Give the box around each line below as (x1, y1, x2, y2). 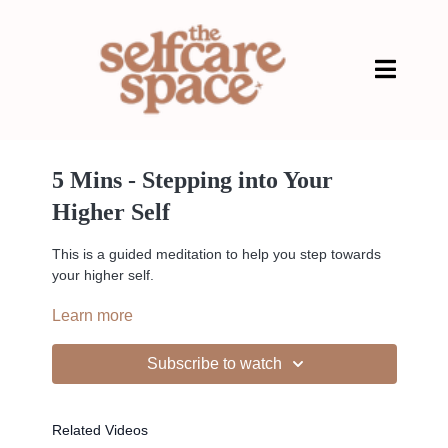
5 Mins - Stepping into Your (51, 167, 333, 193)
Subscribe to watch (146, 355, 282, 372)
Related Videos (51, 422, 148, 438)
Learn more (51, 307, 133, 324)
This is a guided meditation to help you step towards (51, 246, 381, 262)
